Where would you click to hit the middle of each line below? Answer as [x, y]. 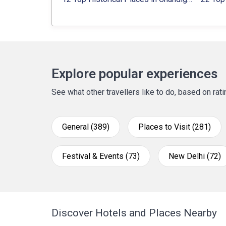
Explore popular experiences [134, 74]
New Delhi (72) [195, 156]
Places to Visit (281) [175, 127]
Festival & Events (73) [101, 156]
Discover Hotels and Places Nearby [134, 213]
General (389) [86, 127]
